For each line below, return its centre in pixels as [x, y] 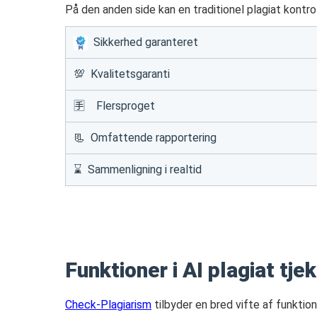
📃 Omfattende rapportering [145, 138]
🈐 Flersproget [114, 106]
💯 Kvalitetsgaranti [122, 74]
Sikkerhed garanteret [143, 42]
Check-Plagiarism [108, 305]
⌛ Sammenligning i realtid [138, 169]
